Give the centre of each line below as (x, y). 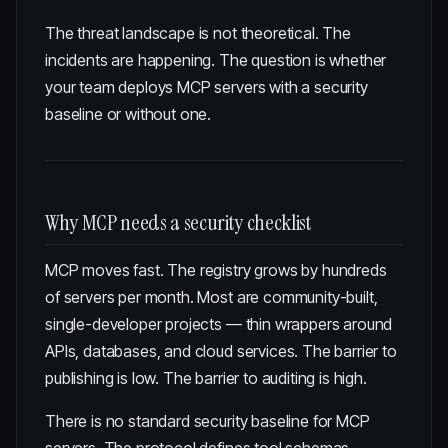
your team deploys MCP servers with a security (206, 87)
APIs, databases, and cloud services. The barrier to (221, 351)
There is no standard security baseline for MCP (207, 421)
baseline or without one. (128, 114)
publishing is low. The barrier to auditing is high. (206, 378)
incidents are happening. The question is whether (216, 60)
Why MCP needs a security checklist (178, 222)
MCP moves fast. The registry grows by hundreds (216, 270)
